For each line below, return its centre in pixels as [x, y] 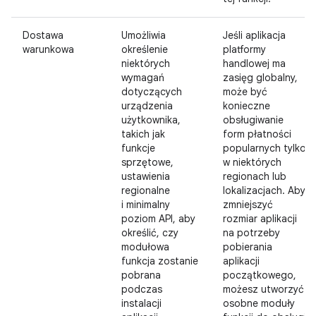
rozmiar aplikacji [260, 219]
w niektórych [252, 162]
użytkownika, [151, 120]
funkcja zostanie [160, 261]
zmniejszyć [248, 205]
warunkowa [48, 49]
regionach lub [255, 176]
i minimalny [146, 205]
